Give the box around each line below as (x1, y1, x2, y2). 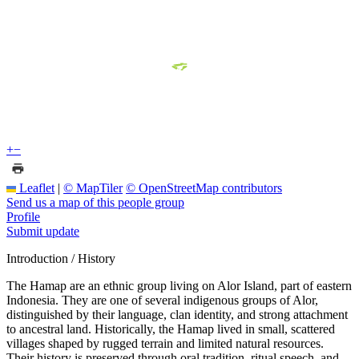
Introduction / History (6, 251, 115, 265)
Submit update (6, 224, 79, 238)
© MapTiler (63, 180, 123, 195)
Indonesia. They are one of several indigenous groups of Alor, (6, 292, 318, 307)
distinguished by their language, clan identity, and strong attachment (6, 307, 348, 321)
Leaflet (16, 180, 54, 195)
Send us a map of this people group (6, 195, 184, 209)
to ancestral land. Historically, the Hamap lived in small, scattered (6, 321, 335, 336)
